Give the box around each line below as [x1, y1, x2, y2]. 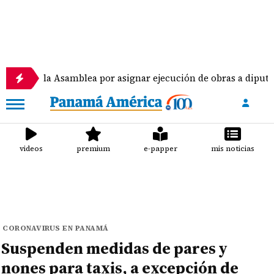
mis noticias [210, 144, 254, 154]
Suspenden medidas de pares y [1, 237, 228, 259]
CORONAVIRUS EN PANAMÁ [2, 223, 109, 233]
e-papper [143, 144, 177, 154]
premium [76, 144, 111, 154]
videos [20, 144, 43, 154]
